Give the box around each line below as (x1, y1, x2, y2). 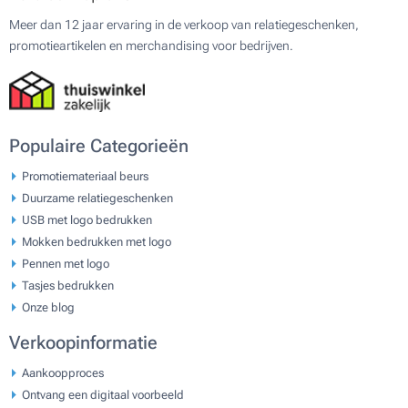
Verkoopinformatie (9, 331, 158, 354)
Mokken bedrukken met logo (22, 234, 171, 249)
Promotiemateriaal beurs (22, 168, 148, 183)
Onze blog (22, 300, 75, 314)
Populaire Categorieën (9, 135, 189, 158)
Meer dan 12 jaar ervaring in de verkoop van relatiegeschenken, (9, 17, 359, 33)
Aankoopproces (22, 365, 104, 380)
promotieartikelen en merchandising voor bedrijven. (9, 38, 293, 54)
